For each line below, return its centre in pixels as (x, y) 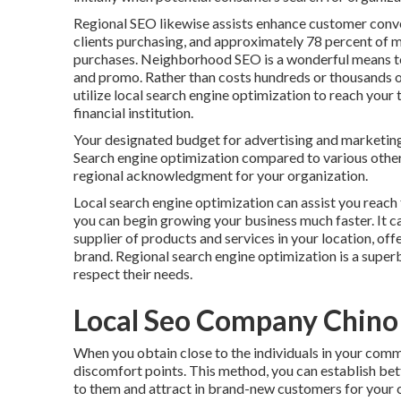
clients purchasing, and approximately (190, 41)
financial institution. (133, 112)
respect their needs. (133, 273)
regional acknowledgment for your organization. (221, 175)
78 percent (339, 41)
